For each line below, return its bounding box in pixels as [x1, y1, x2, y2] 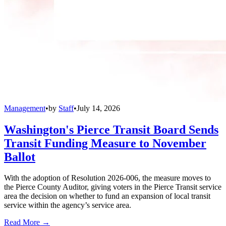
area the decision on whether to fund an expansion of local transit [4, 192, 210, 201]
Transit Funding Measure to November [4, 136, 206, 150]
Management [4, 103, 45, 112]
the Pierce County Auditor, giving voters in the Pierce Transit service [4, 183, 221, 192]
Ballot [4, 150, 35, 163]
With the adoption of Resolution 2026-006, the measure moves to [4, 174, 211, 183]
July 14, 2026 [77, 103, 120, 112]
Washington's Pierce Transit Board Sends [4, 123, 218, 136]
